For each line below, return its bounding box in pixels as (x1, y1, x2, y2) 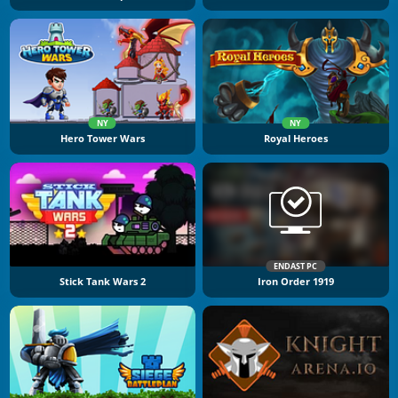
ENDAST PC (274, 260, 318, 273)
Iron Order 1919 (257, 275, 334, 289)
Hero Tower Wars (60, 131, 145, 145)
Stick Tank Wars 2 (59, 275, 146, 289)
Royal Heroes (263, 131, 328, 145)
